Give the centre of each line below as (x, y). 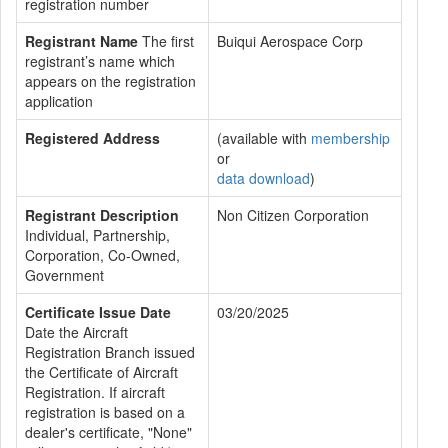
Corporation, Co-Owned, (102, 255)
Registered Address (92, 138)
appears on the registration (110, 81)
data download (263, 178)
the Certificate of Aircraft (101, 372)
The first (166, 41)
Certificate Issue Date (98, 312)
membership (350, 138)
